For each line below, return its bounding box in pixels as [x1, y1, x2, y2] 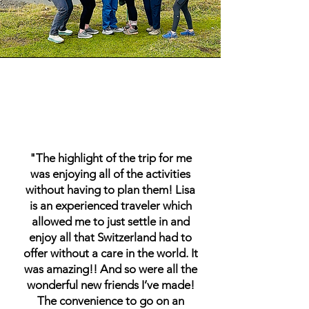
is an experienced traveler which [29, 199, 192, 213]
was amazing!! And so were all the [23, 262, 197, 277]
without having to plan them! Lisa [26, 183, 195, 197]
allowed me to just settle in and [31, 215, 190, 229]
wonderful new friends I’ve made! [26, 278, 195, 292]
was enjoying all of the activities [30, 167, 190, 181]
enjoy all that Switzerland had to [29, 230, 192, 245]
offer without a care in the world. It [23, 246, 198, 261]
